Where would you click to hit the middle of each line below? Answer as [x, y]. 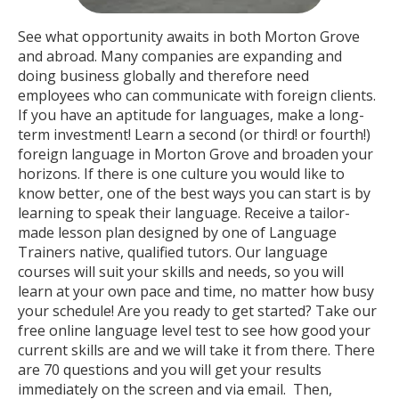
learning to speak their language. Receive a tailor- [184, 213]
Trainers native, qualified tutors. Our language [173, 252]
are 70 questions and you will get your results [170, 370]
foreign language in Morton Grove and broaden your [195, 154]
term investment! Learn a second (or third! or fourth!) [194, 134]
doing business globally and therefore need [163, 76]
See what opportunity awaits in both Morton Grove [189, 37]
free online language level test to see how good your [194, 330]
